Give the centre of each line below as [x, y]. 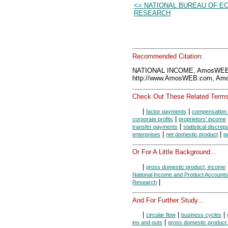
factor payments [166, 111]
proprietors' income [202, 119]
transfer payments [155, 126]
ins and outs [147, 223]
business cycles [201, 215]
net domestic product [192, 134]
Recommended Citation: [168, 56]
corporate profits [153, 119]
